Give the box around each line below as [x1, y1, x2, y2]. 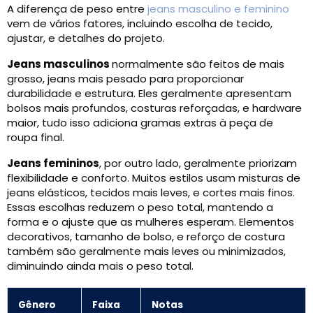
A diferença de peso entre [7, 1, 147, 17]
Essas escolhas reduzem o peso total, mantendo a [7, 200, 273, 215]
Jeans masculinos [7, 57, 112, 72]
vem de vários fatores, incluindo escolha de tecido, [7, 16, 272, 31]
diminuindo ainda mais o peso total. [7, 259, 194, 274]
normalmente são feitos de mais [112, 57, 284, 72]
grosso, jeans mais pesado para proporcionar [7, 71, 244, 87]
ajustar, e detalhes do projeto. [7, 31, 165, 46]
